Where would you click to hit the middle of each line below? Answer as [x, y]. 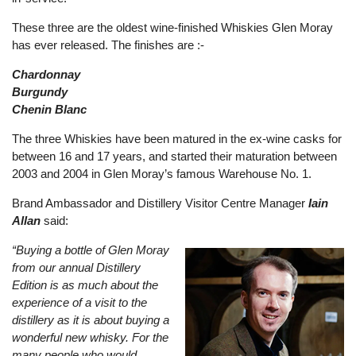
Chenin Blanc [49, 109]
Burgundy [40, 92]
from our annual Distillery [76, 267]
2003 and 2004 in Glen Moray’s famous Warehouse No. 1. [162, 174]
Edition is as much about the [85, 285]
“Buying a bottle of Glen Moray [91, 250]
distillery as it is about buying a [91, 320]
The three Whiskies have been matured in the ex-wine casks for [177, 139]
